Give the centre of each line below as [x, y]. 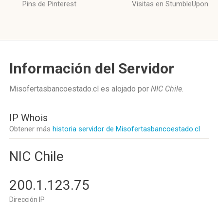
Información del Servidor [92, 68]
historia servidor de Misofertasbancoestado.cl [126, 129]
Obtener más [31, 129]
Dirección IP [27, 200]
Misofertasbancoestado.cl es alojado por [80, 89]
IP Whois [28, 118]
